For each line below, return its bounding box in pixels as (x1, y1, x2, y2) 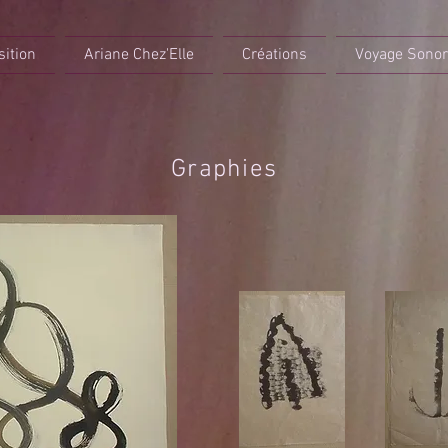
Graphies (171, 155, 277, 185)
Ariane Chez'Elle (84, 45, 194, 65)
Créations (242, 45, 307, 65)
